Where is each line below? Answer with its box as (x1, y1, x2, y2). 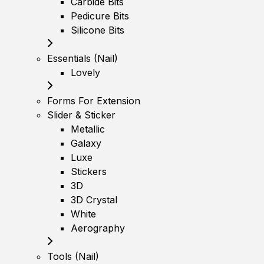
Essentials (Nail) (47, 52, 118, 65)
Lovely (71, 67, 100, 79)
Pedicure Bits (71, 10, 129, 22)
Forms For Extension (47, 95, 140, 107)
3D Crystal (71, 194, 117, 206)
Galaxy (71, 137, 101, 150)
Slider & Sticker (47, 109, 115, 121)
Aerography (71, 222, 125, 235)
